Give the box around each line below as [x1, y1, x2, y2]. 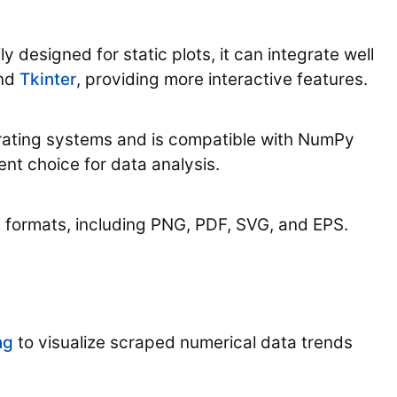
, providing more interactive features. [76, 69, 368, 90]
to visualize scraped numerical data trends [13, 332, 353, 354]
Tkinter [19, 69, 76, 90]
